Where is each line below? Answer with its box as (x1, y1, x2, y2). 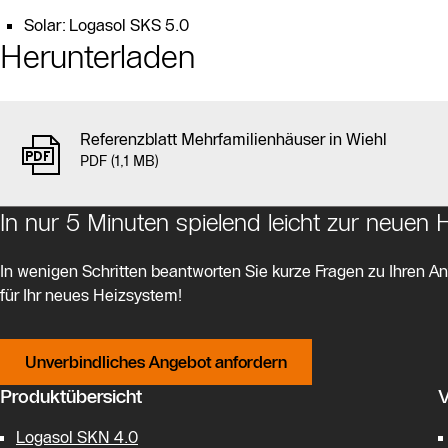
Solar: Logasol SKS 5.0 (24, 14, 189, 35)
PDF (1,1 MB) (80, 151, 159, 170)
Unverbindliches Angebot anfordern (25, 351, 287, 372)
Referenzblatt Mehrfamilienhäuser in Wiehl (80, 128, 387, 149)
